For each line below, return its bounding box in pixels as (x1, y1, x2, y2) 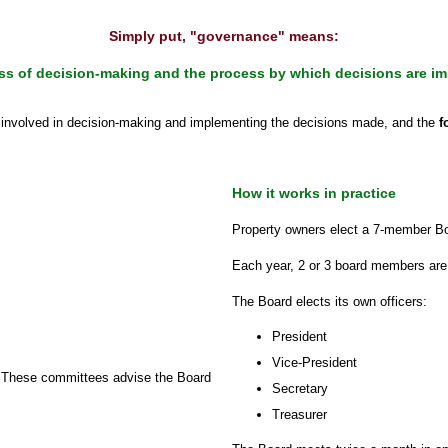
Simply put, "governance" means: (109, 28, 339, 44)
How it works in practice (232, 185, 396, 201)
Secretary (272, 381, 328, 396)
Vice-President (272, 355, 357, 370)
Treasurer (272, 407, 327, 422)
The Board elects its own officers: (232, 294, 427, 309)
